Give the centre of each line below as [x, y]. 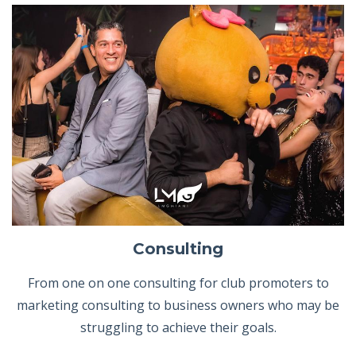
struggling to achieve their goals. [178, 328]
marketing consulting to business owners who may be [178, 306]
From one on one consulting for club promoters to [178, 283]
